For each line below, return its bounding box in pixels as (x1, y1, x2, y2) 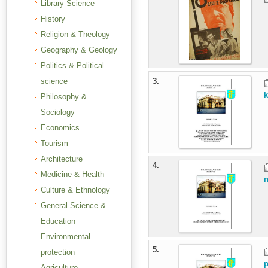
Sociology (41, 108, 75, 117)
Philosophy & (41, 92, 87, 101)
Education (41, 217, 75, 226)
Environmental (41, 232, 90, 241)
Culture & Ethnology (41, 185, 110, 194)
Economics (41, 123, 80, 132)
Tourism (41, 139, 68, 148)
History (41, 14, 65, 23)
